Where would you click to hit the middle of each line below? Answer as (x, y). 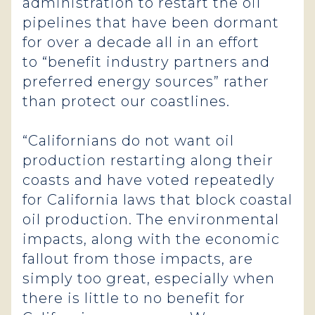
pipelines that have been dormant (151, 22)
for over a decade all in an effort (141, 42)
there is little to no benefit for (134, 298)
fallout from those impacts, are (138, 259)
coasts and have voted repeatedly (149, 180)
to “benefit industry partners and (146, 62)
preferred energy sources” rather (146, 82)
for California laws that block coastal (157, 200)
